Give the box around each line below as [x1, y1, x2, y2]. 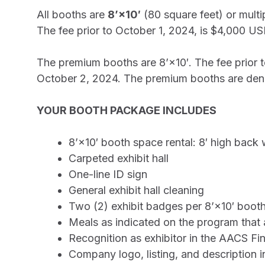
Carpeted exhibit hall [69, 152, 169, 164]
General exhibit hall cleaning [69, 184, 204, 196]
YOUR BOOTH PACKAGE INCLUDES [37, 104, 216, 117]
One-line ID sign [69, 168, 147, 180]
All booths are [37, 8, 108, 21]
